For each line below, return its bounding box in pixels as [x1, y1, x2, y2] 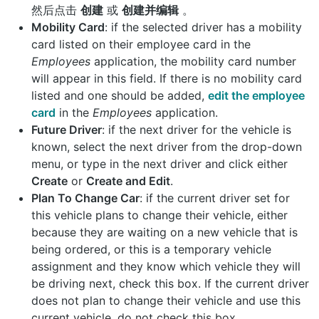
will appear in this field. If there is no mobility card [31, 70, 302, 85]
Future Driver [31, 122, 102, 137]
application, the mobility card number [90, 53, 296, 68]
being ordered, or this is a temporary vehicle [31, 241, 271, 256]
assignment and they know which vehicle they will [31, 258, 300, 273]
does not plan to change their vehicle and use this [31, 293, 300, 308]
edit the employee [208, 88, 305, 103]
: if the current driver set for [140, 190, 290, 205]
